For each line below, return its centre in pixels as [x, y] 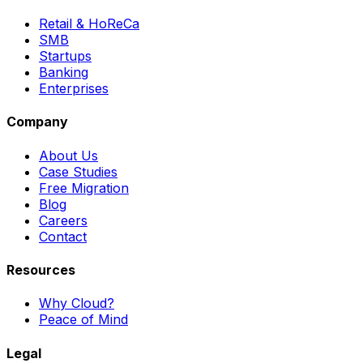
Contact [63, 236]
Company [37, 122]
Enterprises [74, 89]
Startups [65, 56]
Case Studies [78, 171]
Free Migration [84, 188]
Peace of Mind [83, 320]
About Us [68, 155]
